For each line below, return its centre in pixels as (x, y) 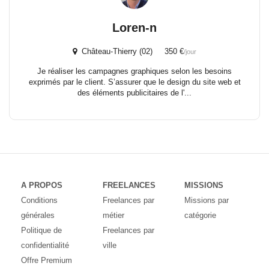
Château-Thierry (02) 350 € (130, 51)
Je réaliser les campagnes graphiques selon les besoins (134, 71)
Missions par (206, 200)
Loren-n (134, 28)
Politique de (41, 230)
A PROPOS (42, 185)
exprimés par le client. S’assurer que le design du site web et (134, 82)
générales (38, 215)
